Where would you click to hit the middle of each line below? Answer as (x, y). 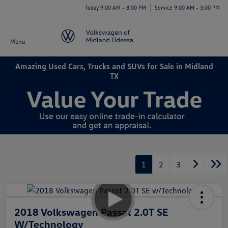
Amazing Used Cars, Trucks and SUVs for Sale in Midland (114, 66)
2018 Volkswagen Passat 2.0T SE (91, 211)
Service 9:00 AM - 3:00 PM (187, 7)
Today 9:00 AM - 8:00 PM (116, 7)
